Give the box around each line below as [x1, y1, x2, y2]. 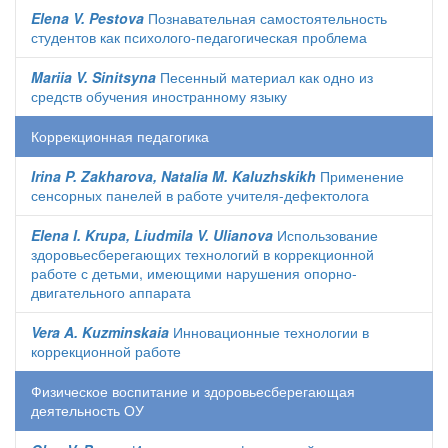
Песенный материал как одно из [156, 67, 373, 87]
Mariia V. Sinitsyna [31, 67, 156, 87]
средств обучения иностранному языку [31, 86, 287, 106]
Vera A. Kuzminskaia [31, 322, 169, 342]
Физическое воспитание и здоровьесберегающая [31, 381, 355, 401]
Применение [316, 166, 404, 186]
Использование [273, 225, 378, 245]
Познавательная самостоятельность [144, 8, 387, 28]
